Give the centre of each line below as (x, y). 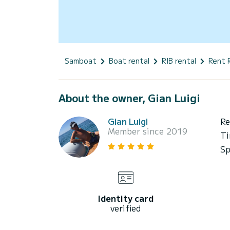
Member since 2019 (148, 131)
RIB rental (179, 60)
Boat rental (129, 60)
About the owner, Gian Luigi (129, 98)
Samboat (81, 60)
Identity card (126, 198)
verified (126, 208)
